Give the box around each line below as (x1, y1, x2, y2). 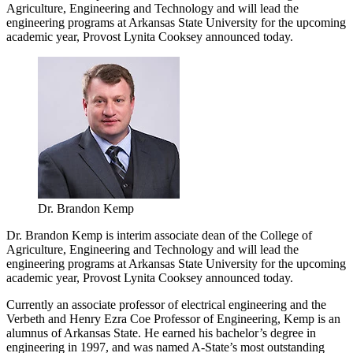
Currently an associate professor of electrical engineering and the (6, 297, 326, 311)
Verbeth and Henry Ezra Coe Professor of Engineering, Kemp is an (6, 311, 340, 325)
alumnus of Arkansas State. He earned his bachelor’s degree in (6, 325, 316, 340)
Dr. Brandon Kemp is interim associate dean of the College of (6, 228, 312, 242)
